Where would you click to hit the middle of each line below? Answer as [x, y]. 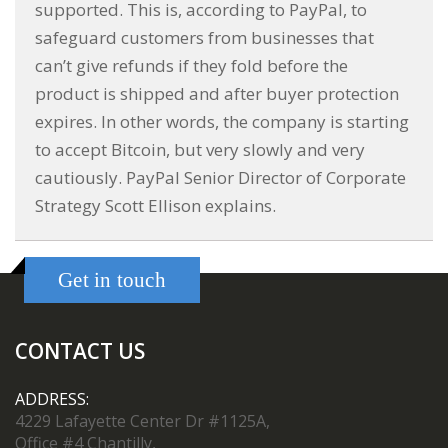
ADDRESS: [52, 399]
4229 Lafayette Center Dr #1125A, [142, 421]
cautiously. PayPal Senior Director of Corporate [220, 177]
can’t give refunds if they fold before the [191, 65]
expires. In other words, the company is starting [222, 121]
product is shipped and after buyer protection [217, 93]
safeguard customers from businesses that [204, 37]
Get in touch [112, 279]
